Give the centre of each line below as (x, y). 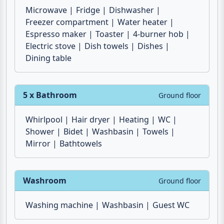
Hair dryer (91, 120)
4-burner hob (158, 34)
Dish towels (106, 46)
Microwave (46, 10)
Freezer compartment (67, 22)
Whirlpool (44, 120)
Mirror (38, 144)
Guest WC (171, 205)
